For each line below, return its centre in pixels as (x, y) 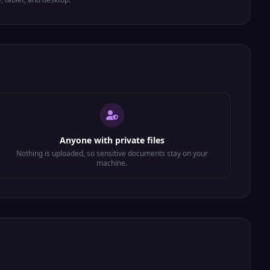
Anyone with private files (112, 140)
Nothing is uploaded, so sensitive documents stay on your (112, 153)
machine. (112, 163)
